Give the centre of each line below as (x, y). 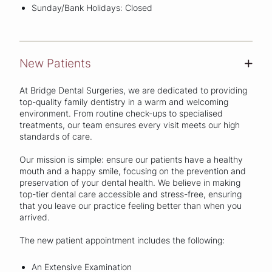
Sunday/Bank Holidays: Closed (92, 7)
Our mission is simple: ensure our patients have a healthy (131, 160)
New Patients (55, 63)
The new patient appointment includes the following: (122, 240)
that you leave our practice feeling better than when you (131, 206)
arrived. (35, 217)
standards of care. (56, 137)
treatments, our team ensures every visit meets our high (130, 125)
